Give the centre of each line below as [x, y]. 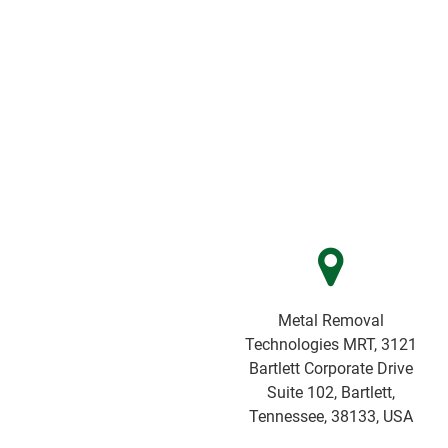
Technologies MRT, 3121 [330, 345]
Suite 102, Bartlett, [330, 393]
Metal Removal [330, 321]
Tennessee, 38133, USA [330, 417]
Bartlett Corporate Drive [330, 369]
